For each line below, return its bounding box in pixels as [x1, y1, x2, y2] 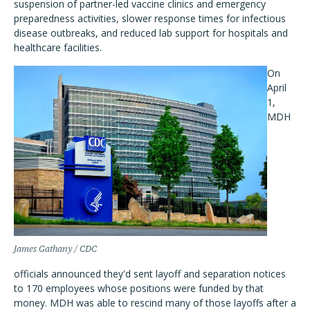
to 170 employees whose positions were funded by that [14, 282, 264, 295]
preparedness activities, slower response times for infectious [14, 12, 286, 26]
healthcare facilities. [14, 41, 102, 55]
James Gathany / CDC [14, 244, 97, 255]
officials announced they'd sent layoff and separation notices [14, 267, 286, 281]
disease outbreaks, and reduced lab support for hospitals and [14, 26, 288, 40]
